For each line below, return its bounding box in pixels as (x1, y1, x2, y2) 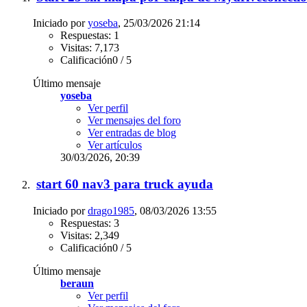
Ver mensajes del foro (88, 114, 181, 127)
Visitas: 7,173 (60, 42, 119, 54)
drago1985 (88, 204, 134, 217)
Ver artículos (88, 139, 142, 151)
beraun (60, 277, 94, 289)
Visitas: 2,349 (60, 229, 119, 241)
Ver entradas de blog (88, 127, 176, 139)
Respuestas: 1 (60, 29, 119, 42)
